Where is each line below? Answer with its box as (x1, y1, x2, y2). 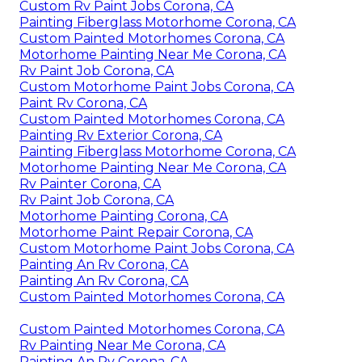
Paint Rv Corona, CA (19, 95, 147, 112)
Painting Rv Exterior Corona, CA (19, 128, 222, 144)
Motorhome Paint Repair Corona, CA (19, 225, 253, 241)
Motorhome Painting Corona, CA (19, 208, 228, 225)
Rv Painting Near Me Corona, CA (19, 338, 225, 354)
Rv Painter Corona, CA (19, 176, 161, 192)
